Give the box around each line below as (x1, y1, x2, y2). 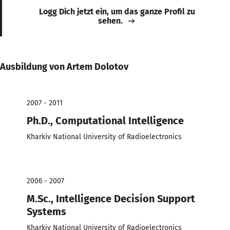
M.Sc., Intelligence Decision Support (27, 192, 195, 205)
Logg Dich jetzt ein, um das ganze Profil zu (39, 6, 195, 16)
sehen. (98, 15, 123, 26)
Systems (27, 205, 66, 218)
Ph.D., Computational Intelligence (27, 114, 184, 127)
